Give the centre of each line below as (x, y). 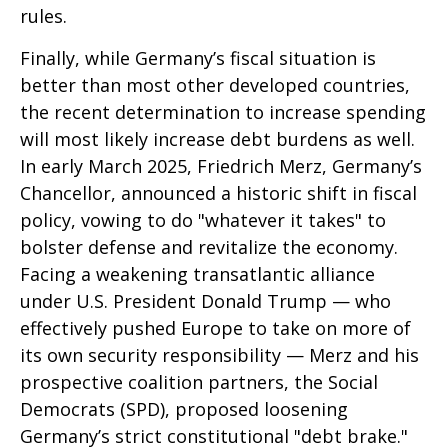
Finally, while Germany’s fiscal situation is (198, 58)
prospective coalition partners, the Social (199, 382)
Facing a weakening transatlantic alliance (197, 274)
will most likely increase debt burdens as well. (217, 139)
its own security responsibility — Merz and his (219, 355)
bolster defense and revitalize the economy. (209, 247)
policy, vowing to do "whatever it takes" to (203, 220)
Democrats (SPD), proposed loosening (184, 409)
